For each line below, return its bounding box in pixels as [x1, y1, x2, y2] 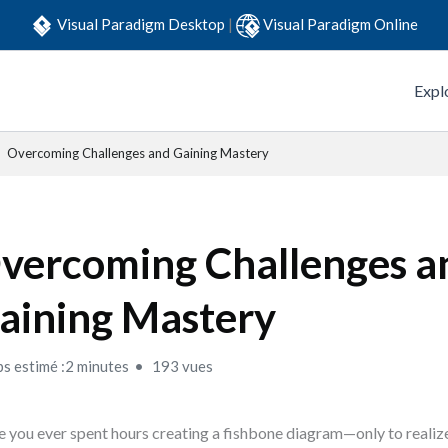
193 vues [149, 357, 214, 375]
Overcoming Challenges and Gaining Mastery [7, 145, 269, 161]
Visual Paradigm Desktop [57, 14, 228, 33]
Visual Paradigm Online [263, 14, 418, 33]
